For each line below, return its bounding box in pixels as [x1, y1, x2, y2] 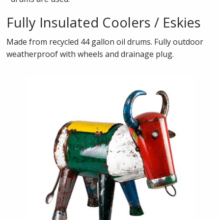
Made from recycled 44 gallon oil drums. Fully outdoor [6, 36, 204, 47]
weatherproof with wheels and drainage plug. [6, 48, 174, 59]
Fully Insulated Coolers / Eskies [6, 13, 201, 31]
